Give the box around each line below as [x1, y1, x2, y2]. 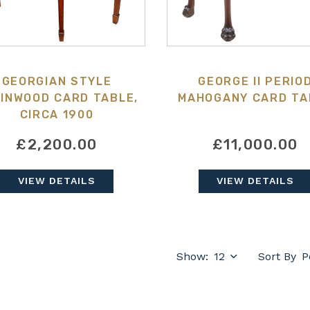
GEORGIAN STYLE [1, 75, 112, 89]
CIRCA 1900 [19, 108, 94, 122]
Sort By [258, 250, 296, 264]
